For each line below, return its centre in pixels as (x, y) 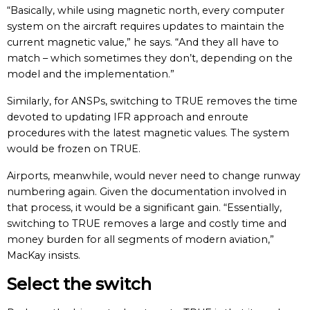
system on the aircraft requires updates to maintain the (146, 26)
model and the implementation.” (91, 74)
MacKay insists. (44, 255)
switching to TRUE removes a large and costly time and (147, 224)
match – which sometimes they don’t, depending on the (150, 58)
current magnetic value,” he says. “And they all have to (143, 42)
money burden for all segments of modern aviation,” (140, 239)
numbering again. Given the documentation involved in (147, 192)
